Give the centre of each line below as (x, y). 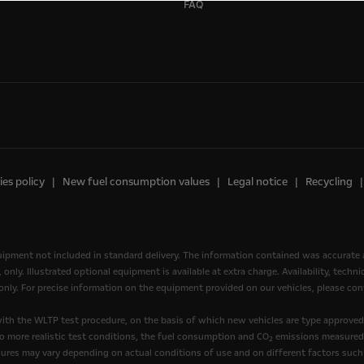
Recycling (329, 182)
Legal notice (258, 182)
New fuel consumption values (136, 182)
